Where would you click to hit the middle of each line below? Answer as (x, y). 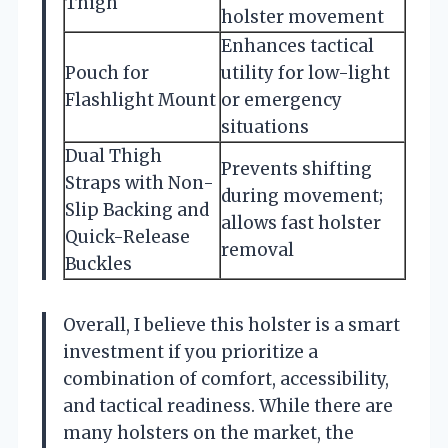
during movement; (302, 195)
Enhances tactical (297, 45)
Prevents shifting (296, 168)
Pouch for (107, 72)
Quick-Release (127, 236)
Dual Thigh (113, 155)
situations (265, 126)
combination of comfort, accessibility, (226, 378)
